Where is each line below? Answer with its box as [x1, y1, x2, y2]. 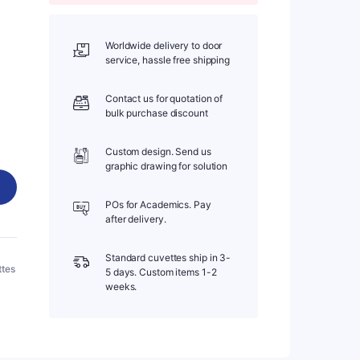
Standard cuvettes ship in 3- [104, 252, 231, 264]
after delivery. [104, 213, 166, 225]
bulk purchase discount [104, 107, 208, 119]
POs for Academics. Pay [104, 198, 211, 211]
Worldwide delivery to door [104, 39, 223, 51]
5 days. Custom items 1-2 [104, 266, 217, 278]
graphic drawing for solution [104, 160, 228, 172]
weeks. [104, 280, 137, 292]
